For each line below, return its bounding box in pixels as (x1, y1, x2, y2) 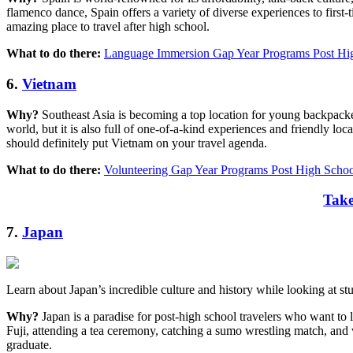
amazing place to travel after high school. (6, 20, 210, 34)
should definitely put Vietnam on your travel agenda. (6, 136, 267, 150)
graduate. (6, 337, 52, 351)
